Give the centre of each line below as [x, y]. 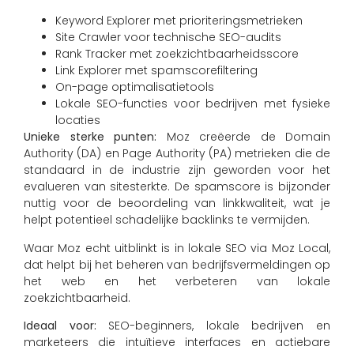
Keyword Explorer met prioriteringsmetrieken [179, 21]
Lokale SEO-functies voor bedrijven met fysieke [193, 104]
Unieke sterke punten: [90, 137]
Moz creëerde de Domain [243, 137]
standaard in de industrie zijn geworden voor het [177, 170]
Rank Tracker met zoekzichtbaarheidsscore [177, 54]
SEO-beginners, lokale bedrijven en [213, 326]
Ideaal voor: [60, 326]
